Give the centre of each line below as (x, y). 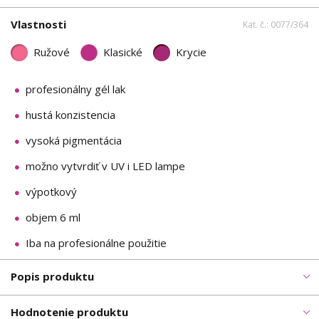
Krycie (191, 52)
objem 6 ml (53, 218)
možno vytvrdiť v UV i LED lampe (105, 166)
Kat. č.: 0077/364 (276, 24)
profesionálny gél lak (75, 89)
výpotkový (51, 192)
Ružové (52, 52)
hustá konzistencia (70, 115)
